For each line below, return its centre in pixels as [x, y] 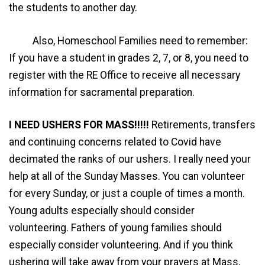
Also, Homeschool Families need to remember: [128, 41]
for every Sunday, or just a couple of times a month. [127, 194]
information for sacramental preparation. [102, 92]
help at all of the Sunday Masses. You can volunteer [127, 177]
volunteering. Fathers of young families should [115, 228]
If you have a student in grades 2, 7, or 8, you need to [129, 58]
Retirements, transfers [203, 125]
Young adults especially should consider [102, 211]
